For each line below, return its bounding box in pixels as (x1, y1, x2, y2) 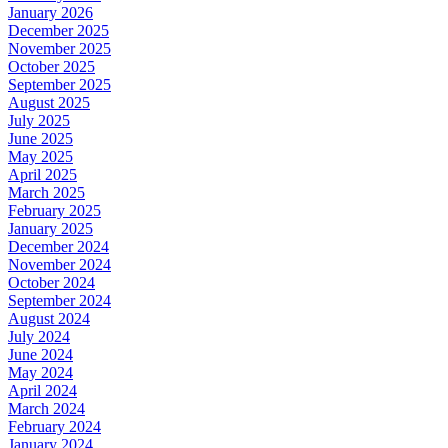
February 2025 (8, 201, 101, 219)
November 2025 (8, 39, 111, 57)
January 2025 (8, 219, 93, 237)
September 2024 (8, 291, 111, 309)
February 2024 (8, 417, 101, 435)
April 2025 (8, 165, 77, 183)
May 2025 (8, 147, 73, 165)
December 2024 (8, 237, 109, 255)
